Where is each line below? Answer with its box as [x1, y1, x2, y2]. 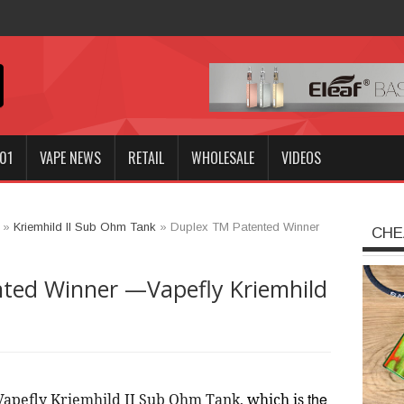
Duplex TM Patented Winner [170, 220, 319, 234]
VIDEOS [281, 147, 321, 169]
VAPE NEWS [40, 147, 101, 169]
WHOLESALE [191, 147, 254, 169]
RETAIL [128, 147, 164, 169]
